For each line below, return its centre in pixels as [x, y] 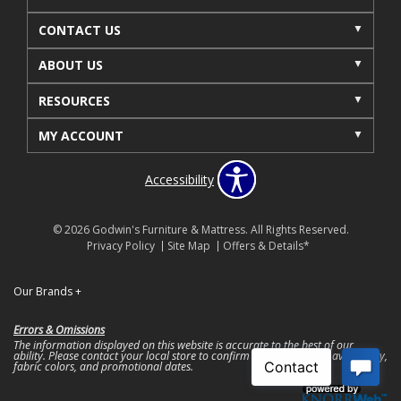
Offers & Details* [266, 246]
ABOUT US [70, 65]
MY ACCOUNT [81, 135]
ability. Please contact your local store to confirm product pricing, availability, [200, 355]
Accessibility [179, 179]
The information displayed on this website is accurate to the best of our [183, 345]
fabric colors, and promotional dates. [103, 366]
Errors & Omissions [59, 329]
